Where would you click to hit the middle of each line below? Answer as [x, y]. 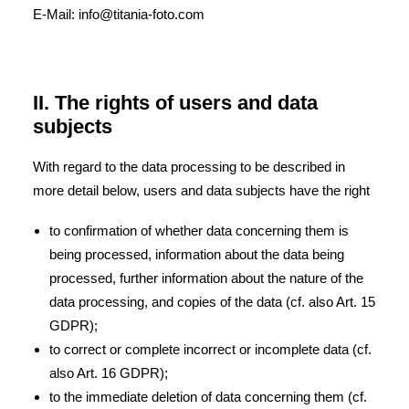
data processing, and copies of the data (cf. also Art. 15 [212, 302]
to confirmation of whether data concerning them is [199, 231]
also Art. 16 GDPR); [109, 373]
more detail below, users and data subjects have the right [201, 190]
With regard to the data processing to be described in [189, 167]
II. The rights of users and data [175, 103]
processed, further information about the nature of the [206, 278]
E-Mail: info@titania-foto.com [119, 14]
